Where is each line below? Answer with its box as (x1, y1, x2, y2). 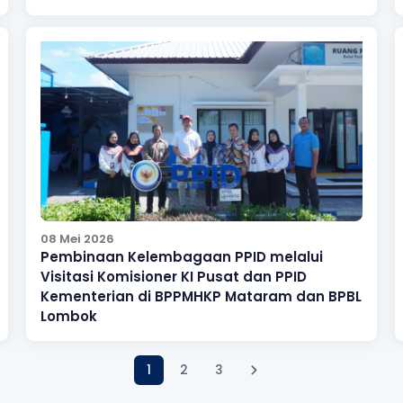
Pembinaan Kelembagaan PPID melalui (40, 246, 323, 266)
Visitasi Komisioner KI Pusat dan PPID (40, 266, 307, 286)
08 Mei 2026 (40, 229, 114, 247)
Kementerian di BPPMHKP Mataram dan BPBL (40, 286, 362, 306)
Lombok (40, 306, 97, 326)
